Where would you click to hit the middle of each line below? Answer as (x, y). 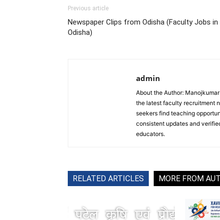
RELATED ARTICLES (108, 179)
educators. (151, 134)
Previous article (88, 8)
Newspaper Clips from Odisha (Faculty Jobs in (143, 22)
